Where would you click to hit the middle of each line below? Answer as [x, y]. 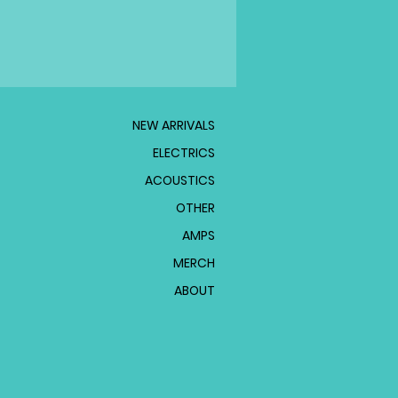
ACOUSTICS [180, 180]
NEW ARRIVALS [174, 125]
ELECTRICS [184, 153]
